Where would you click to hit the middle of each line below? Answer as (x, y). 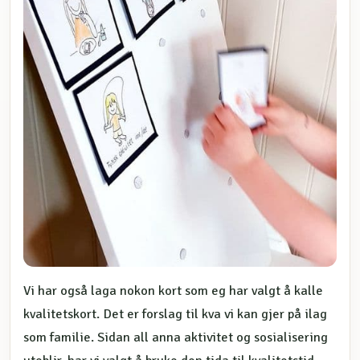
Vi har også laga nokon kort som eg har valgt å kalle (173, 291)
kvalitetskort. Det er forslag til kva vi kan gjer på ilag (175, 315)
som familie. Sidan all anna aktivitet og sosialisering (176, 338)
